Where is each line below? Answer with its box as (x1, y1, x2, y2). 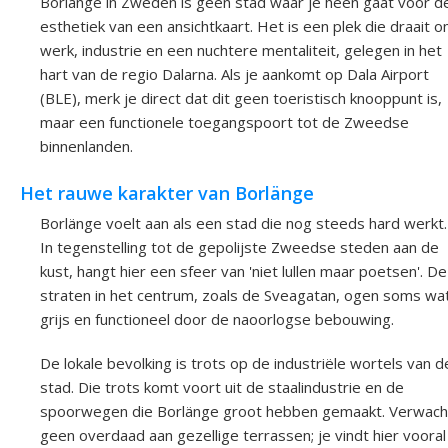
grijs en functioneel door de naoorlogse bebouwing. (40, 308, 394, 329)
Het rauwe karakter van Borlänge (20, 180, 314, 205)
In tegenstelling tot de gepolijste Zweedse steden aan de (40, 236, 439, 257)
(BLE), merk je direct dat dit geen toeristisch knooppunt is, (40, 88, 442, 109)
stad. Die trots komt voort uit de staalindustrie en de (40, 376, 404, 397)
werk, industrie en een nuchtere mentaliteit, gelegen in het (40, 40, 442, 61)
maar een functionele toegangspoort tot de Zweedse (40, 112, 409, 133)
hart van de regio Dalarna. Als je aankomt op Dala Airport (40, 64, 429, 85)
